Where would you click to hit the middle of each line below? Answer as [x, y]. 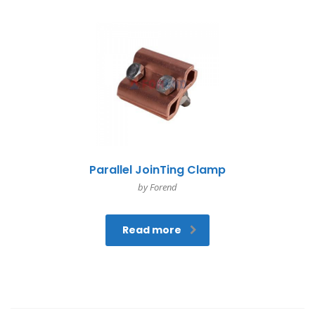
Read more [152, 230]
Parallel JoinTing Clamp [157, 169]
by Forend [157, 187]
